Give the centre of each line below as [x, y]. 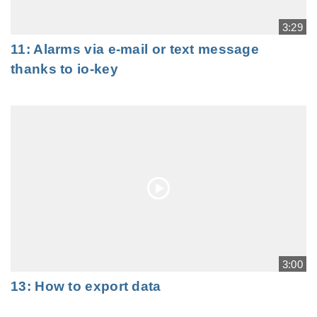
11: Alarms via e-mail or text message [135, 49]
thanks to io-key [64, 69]
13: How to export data [86, 286]
